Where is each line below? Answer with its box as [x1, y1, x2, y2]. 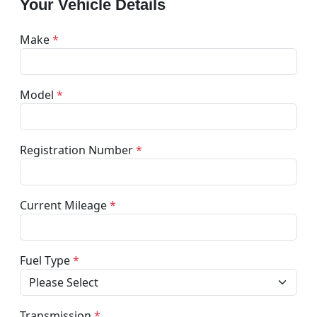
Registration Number [20, 142, 136, 158]
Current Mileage [20, 197, 110, 213]
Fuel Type [20, 252, 73, 268]
